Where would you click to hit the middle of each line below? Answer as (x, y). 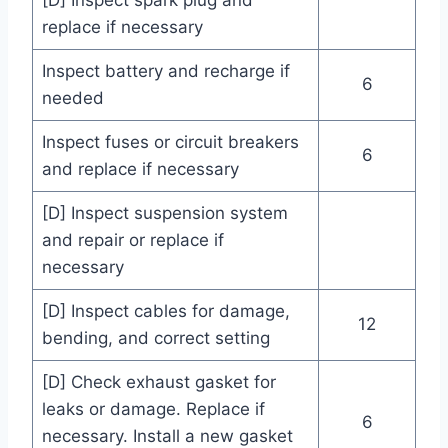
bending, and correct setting (155, 338)
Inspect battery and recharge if (165, 71)
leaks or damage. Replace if (153, 409)
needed (72, 98)
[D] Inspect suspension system (164, 213)
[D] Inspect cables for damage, (165, 311)
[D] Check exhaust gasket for (158, 382)
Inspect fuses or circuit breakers (170, 142)
